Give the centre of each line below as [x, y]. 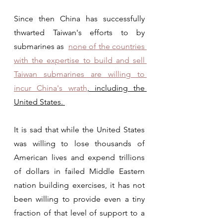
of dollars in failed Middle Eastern [79, 171]
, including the [116, 88]
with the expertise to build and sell [79, 60]
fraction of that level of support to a [79, 213]
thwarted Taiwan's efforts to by [79, 32]
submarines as [41, 46]
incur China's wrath [51, 88]
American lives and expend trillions [79, 157]
